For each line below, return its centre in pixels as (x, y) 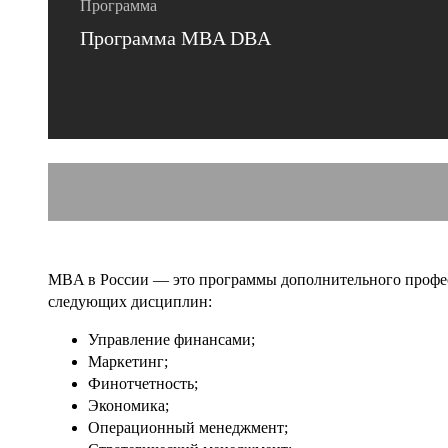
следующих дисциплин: (130, 301)
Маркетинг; (128, 361)
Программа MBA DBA (175, 37)
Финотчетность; (143, 383)
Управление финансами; (171, 339)
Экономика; (128, 405)
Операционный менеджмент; (188, 427)
